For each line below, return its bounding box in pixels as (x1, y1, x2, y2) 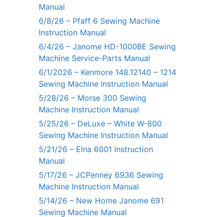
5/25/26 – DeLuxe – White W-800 (39, 118, 162, 128)
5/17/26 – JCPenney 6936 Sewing (39, 170, 163, 180)
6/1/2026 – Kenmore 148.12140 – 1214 (39, 67, 176, 77)
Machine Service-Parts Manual (39, 53, 150, 63)
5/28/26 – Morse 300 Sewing (39, 93, 146, 103)
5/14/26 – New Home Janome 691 (39, 195, 164, 205)
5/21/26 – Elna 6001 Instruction (39, 144, 153, 154)
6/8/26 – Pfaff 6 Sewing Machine (39, 15, 160, 26)
